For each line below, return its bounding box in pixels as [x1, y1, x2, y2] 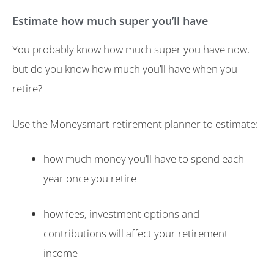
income [43, 245, 78, 260]
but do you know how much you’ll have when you [12, 62, 237, 76]
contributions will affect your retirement [43, 226, 228, 240]
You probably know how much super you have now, [12, 42, 250, 57]
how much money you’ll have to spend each [43, 152, 244, 166]
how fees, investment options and [43, 206, 199, 221]
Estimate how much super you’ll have [12, 13, 208, 29]
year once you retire [43, 171, 136, 186]
